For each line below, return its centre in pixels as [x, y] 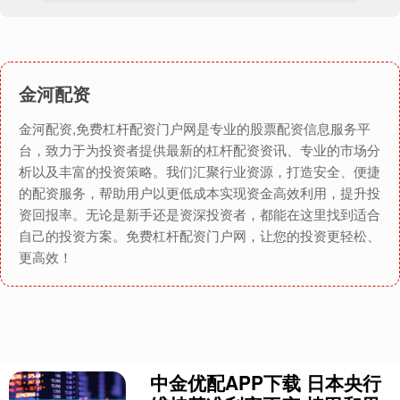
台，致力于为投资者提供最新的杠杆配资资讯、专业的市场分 [200, 150]
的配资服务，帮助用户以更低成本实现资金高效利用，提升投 [200, 193]
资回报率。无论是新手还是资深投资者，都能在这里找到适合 [200, 214]
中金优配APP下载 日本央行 [266, 383]
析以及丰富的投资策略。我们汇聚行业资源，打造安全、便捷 [200, 171]
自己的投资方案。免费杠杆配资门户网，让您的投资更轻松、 [200, 236]
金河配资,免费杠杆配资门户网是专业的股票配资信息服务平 [195, 129]
